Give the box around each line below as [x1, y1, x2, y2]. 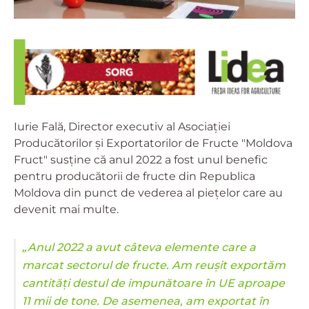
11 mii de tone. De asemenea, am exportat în [22, 294, 269, 308]
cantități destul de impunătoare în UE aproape [22, 276, 285, 290]
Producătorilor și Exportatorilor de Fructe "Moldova [14, 136, 292, 150]
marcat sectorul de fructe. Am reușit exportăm [22, 258, 286, 272]
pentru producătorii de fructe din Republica [14, 169, 255, 183]
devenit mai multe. [14, 202, 119, 216]
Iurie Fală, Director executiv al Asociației [14, 119, 230, 133]
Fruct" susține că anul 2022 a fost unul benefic [14, 152, 268, 166]
